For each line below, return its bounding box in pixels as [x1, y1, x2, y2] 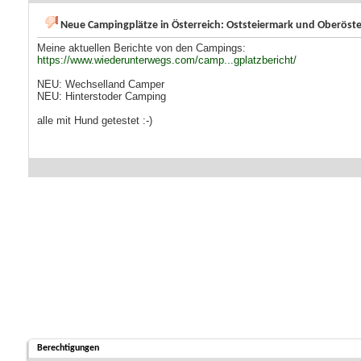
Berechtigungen [37, 343, 99, 354]
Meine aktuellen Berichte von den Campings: [37, 42, 246, 55]
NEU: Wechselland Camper [37, 78, 164, 91]
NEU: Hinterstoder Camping [37, 90, 166, 103]
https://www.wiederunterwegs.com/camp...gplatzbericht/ [37, 54, 297, 67]
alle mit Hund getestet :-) [37, 114, 152, 127]
